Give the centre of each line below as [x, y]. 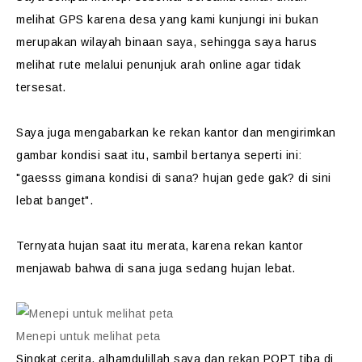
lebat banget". [55, 200]
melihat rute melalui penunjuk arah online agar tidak [158, 65]
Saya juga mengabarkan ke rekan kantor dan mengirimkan [176, 133]
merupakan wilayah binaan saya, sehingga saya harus [166, 42]
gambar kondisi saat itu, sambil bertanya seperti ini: [159, 155]
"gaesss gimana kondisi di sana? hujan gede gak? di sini [174, 178]
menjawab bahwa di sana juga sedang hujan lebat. [156, 268]
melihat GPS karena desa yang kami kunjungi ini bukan [167, 19]
